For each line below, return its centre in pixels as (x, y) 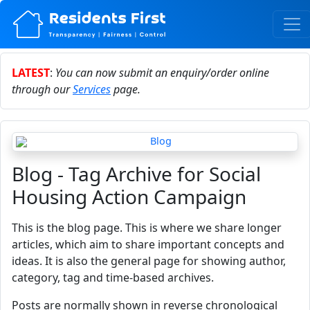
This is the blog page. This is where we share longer (147, 228)
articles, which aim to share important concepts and (148, 244)
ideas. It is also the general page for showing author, (149, 261)
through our (42, 89)
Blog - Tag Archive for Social (136, 174)
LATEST (31, 73)
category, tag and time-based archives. (113, 277)
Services (92, 89)
